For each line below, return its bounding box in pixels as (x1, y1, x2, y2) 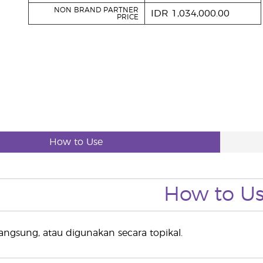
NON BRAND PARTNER (53, 6, 139, 14)
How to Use (49, 137, 103, 147)
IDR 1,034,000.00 (150, 9, 230, 18)
